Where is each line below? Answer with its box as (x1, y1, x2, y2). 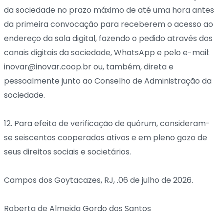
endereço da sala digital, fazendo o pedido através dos (4, 32, 213, 44)
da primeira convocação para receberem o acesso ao (4, 18, 213, 30)
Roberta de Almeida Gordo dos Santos (4, 202, 151, 214)
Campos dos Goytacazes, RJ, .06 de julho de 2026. (4, 174, 193, 186)
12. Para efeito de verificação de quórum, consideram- (4, 117, 210, 129)
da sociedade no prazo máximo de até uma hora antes (4, 4, 214, 16)
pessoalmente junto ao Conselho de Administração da (4, 75, 212, 87)
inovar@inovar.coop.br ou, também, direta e (4, 61, 174, 72)
